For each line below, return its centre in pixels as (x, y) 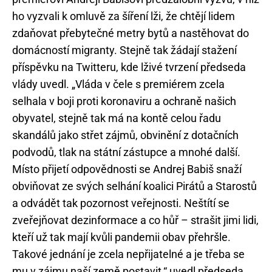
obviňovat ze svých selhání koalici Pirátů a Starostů (134, 186)
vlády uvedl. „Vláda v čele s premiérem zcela (118, 84)
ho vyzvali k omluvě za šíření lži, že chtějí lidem (124, 16)
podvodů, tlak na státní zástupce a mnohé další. (126, 152)
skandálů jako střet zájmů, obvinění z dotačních (125, 135)
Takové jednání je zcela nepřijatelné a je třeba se (128, 254)
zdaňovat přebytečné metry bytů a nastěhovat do (131, 33)
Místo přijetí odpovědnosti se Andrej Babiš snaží (127, 169)
